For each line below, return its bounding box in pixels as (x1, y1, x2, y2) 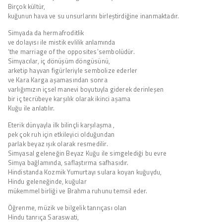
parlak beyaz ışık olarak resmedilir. (7, 138, 108, 149)
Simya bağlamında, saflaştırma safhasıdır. (7, 157, 129, 167)
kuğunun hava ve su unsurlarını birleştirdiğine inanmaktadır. (7, 10, 179, 21)
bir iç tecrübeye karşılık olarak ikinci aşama (7, 93, 131, 104)
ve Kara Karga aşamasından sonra (7, 74, 108, 85)
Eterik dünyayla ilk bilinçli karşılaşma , (7, 119, 115, 130)
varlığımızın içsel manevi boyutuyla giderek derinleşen (7, 84, 164, 94)
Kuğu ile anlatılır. (7, 103, 55, 113)
